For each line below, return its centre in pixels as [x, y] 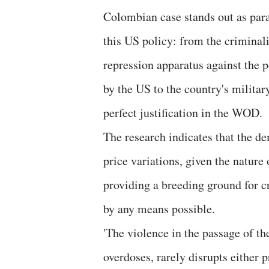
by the [118, 89]
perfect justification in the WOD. [183, 113]
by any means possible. [159, 209]
